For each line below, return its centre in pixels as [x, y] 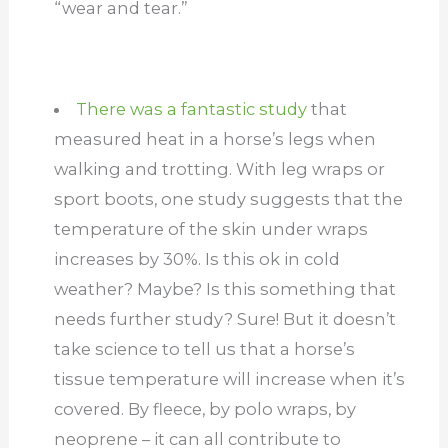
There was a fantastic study [192, 108]
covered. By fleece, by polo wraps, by [204, 408]
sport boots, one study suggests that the [228, 198]
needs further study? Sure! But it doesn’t [224, 318]
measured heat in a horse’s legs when [214, 138]
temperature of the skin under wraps [210, 228]
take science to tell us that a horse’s [204, 348]
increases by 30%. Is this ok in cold [196, 258]
